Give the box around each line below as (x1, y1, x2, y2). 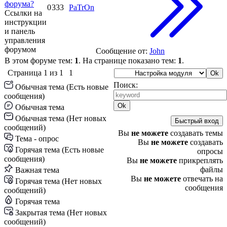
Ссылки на (5, 9, 42, 17)
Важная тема (15, 166, 59, 174)
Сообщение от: (96, 47, 149, 55)
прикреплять (177, 156, 223, 165)
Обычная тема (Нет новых (15, 114, 106, 123)
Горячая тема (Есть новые (15, 145, 104, 154)
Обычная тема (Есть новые (15, 83, 108, 91)
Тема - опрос (15, 134, 59, 143)
